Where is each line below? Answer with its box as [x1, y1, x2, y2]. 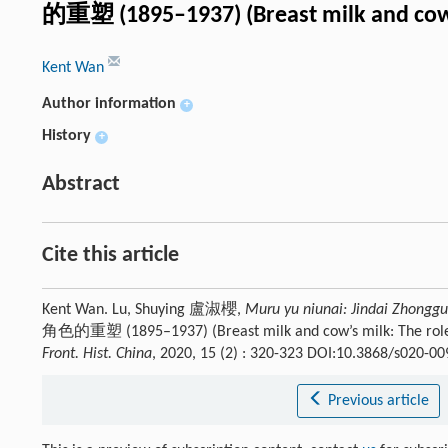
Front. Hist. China [42, 346, 152, 362]
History [42, 128, 91, 144]
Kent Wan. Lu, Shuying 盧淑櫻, [42, 302, 245, 318]
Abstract [42, 173, 120, 196]
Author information [42, 96, 176, 112]
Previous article [327, 393, 429, 409]
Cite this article [42, 244, 179, 267]
